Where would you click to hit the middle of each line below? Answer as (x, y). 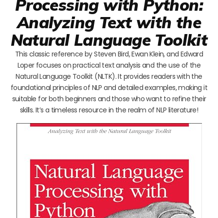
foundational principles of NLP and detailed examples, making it (109, 87)
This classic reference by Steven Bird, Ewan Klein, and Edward (109, 54)
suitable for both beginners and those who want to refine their (109, 99)
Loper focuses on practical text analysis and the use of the (109, 65)
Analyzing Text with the (109, 22)
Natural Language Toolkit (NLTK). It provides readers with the (109, 76)
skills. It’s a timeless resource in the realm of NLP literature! (109, 110)
